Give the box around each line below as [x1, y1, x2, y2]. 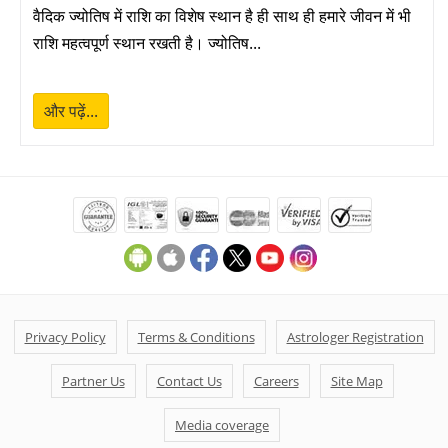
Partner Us [61, 372, 125, 390]
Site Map [330, 372, 383, 390]
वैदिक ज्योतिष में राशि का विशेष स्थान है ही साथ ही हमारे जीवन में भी [33, 5, 411, 27]
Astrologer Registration [286, 328, 424, 346]
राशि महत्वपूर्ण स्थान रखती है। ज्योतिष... [33, 32, 261, 54]
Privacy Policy [24, 328, 106, 346]
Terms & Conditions [137, 328, 255, 346]
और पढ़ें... [44, 100, 98, 122]
